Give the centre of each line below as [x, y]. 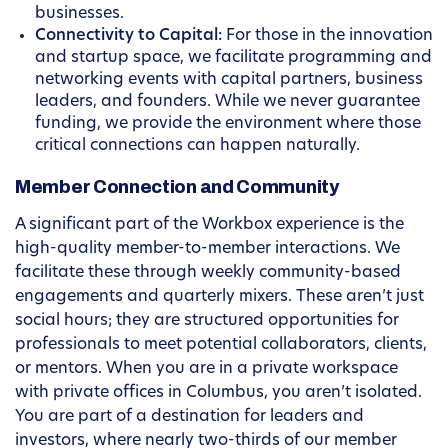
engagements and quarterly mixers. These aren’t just [219, 297]
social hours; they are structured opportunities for [207, 321]
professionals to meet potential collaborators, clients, [221, 345]
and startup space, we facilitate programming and [233, 58]
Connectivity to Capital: [128, 36]
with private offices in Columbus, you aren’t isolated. [218, 393]
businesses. [79, 14]
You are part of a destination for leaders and [189, 417]
